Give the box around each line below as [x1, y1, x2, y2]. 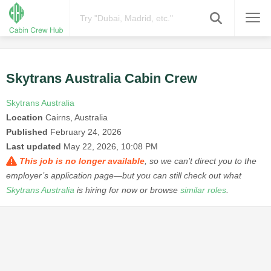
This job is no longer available [19, 156, 145, 166]
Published [6, 127, 48, 137]
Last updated [6, 142, 61, 152]
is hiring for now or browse [74, 185, 180, 195]
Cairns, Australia [43, 113, 108, 123]
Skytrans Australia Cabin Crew [6, 71, 197, 87]
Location [6, 113, 43, 123]
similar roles [180, 185, 226, 195]
